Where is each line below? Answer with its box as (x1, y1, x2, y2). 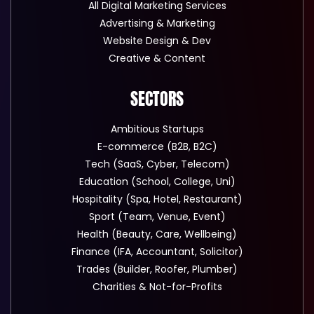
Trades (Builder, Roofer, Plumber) (76, 261, 238, 276)
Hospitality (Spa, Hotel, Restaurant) (71, 191, 243, 206)
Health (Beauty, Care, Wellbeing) (77, 226, 237, 241)
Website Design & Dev (103, 33, 211, 48)
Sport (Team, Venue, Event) (88, 209, 226, 224)
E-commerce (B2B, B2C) (97, 139, 217, 153)
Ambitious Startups (110, 121, 204, 136)
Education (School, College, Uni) (78, 174, 235, 189)
